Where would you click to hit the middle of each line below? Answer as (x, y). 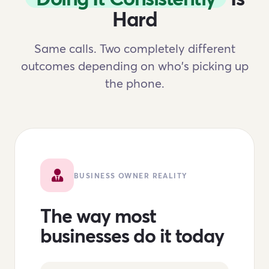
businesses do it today (132, 235)
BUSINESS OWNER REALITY (131, 175)
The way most (98, 215)
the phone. (134, 83)
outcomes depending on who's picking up (134, 66)
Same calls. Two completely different (134, 48)
